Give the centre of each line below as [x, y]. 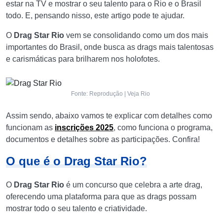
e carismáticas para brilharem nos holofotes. [83, 59]
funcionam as [30, 127]
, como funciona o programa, [163, 127]
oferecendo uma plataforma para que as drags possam [101, 196]
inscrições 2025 [84, 127]
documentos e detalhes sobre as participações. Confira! [104, 139]
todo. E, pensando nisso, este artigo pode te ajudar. [96, 15]
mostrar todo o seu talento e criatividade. [77, 208]
